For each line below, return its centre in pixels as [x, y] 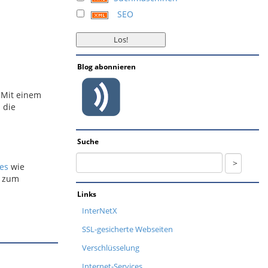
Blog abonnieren [106, 67]
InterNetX [100, 210]
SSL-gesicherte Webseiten [127, 229]
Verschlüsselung [111, 247]
